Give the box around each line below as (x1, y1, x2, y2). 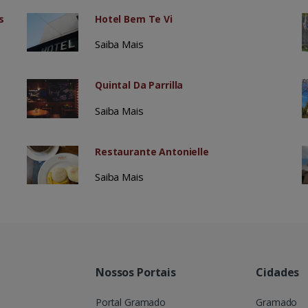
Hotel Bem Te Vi (94, 12, 173, 26)
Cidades (256, 264, 300, 280)
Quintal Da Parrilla (94, 78, 184, 92)
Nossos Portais (96, 264, 176, 280)
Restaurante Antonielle (94, 144, 209, 158)
